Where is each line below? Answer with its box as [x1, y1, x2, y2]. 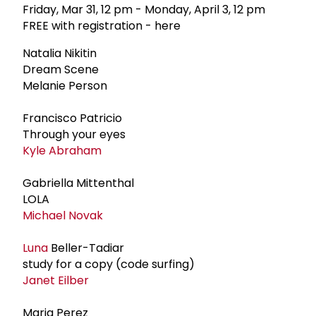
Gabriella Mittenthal [23, 174, 134, 191]
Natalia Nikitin [23, 44, 97, 61]
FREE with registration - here [23, 17, 181, 34]
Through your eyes [23, 126, 126, 142]
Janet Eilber [23, 272, 89, 288]
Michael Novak [23, 207, 103, 224]
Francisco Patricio [23, 109, 122, 126]
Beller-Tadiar [48, 239, 124, 256]
